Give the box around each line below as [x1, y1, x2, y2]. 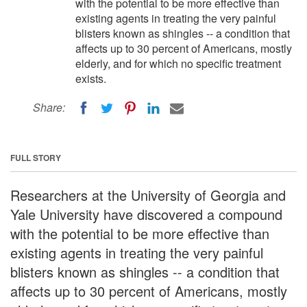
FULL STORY [10, 151, 61, 164]
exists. [75, 71, 106, 86]
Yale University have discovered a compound [10, 204, 282, 224]
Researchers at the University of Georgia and [10, 184, 286, 205]
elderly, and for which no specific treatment [75, 56, 281, 71]
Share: [33, 99, 65, 115]
